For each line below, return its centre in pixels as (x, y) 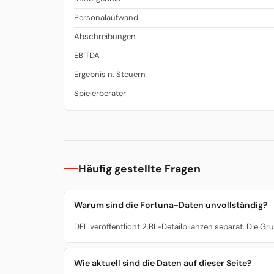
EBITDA (87, 56)
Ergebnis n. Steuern (110, 75)
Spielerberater (100, 94)
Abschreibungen (105, 37)
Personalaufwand (106, 18)
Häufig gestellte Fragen (139, 168)
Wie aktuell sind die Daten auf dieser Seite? (163, 263)
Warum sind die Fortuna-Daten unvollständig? (171, 205)
